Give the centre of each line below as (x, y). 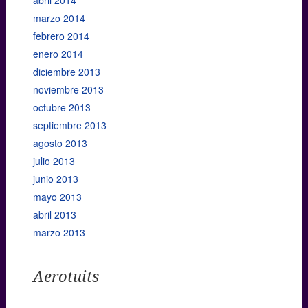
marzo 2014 (59, 18)
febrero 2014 (61, 35)
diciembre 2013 (66, 71)
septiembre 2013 (69, 125)
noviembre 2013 (68, 89)
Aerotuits (66, 276)
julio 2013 (54, 161)
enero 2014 (58, 53)
